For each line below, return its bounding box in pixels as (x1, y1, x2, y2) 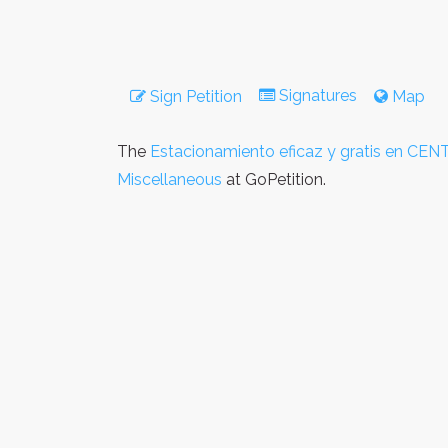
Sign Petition (146, 87, 242, 107)
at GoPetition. (222, 170, 326, 190)
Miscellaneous (117, 170, 222, 190)
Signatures (275, 86, 361, 106)
